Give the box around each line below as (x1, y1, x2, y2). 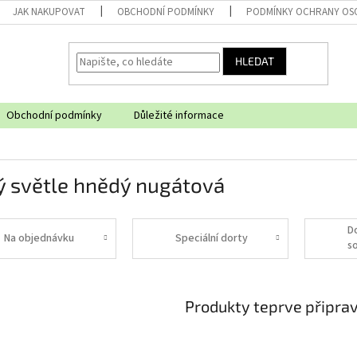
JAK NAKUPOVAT (13, 5, 86, 19)
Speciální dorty (175, 229, 249, 246)
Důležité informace (134, 108, 224, 124)
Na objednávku (3, 229, 74, 246)
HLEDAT (235, 54, 275, 69)
